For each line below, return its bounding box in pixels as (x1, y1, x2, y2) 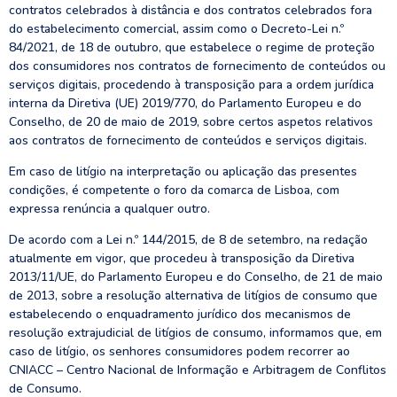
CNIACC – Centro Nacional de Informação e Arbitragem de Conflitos (9, 362, 386, 378)
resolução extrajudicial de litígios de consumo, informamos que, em (9, 324, 382, 341)
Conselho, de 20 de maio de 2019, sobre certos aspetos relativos (9, 113, 373, 130)
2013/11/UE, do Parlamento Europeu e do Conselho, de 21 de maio (9, 269, 383, 285)
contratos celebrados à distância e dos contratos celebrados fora (9, 2, 372, 19)
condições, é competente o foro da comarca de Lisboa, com (9, 182, 339, 198)
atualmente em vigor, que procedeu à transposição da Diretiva (9, 250, 354, 267)
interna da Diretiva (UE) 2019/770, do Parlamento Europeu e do (9, 95, 362, 112)
